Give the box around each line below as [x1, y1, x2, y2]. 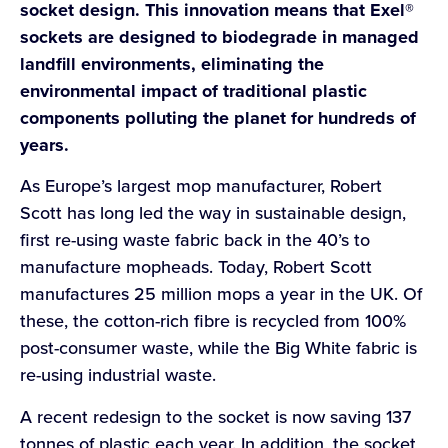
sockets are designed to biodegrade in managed [20, 23, 419, 50]
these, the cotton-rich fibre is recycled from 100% [20, 308, 406, 335]
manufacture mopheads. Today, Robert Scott [20, 254, 372, 281]
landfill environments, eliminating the [20, 50, 324, 77]
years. [20, 131, 69, 158]
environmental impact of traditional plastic [20, 77, 367, 104]
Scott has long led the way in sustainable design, [20, 200, 406, 227]
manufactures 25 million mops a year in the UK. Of [20, 281, 422, 308]
